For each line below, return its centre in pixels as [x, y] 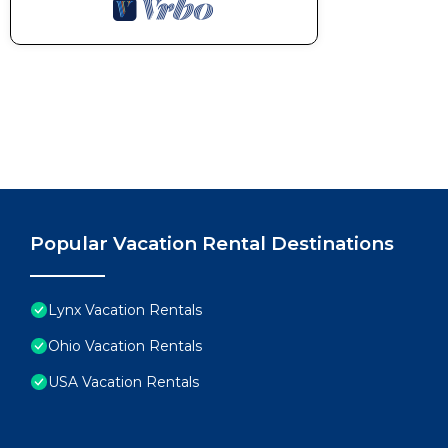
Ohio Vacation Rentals [125, 346]
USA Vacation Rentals [123, 382]
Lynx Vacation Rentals [125, 310]
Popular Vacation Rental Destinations [212, 243]
